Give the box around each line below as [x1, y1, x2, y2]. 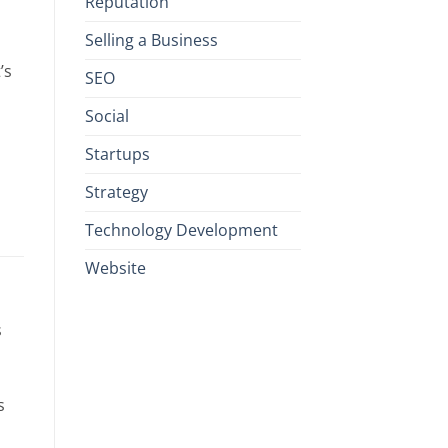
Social [84, 104, 129, 127]
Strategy [84, 180, 148, 203]
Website [84, 256, 146, 279]
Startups [84, 142, 150, 165]
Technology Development [84, 218, 278, 241]
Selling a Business [84, 28, 218, 51]
